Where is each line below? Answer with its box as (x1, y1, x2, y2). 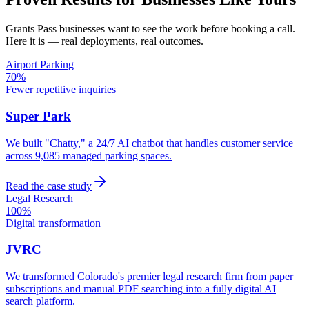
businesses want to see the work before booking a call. (57, 23, 295, 35)
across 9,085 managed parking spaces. (6, 149, 172, 161)
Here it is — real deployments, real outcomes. (6, 35, 203, 48)
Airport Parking (6, 59, 74, 71)
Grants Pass (6, 23, 57, 35)
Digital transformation (6, 217, 101, 229)
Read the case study (6, 179, 92, 192)
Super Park (6, 109, 71, 123)
